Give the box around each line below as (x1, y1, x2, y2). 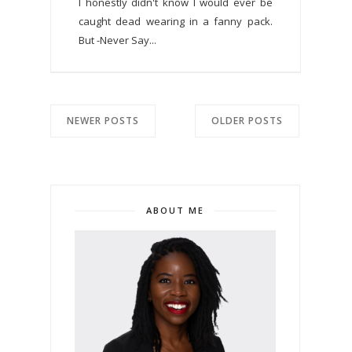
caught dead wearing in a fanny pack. (79, 13, 273, 28)
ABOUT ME (146, 203, 204, 216)
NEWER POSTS (67, 113, 139, 127)
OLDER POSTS (211, 113, 283, 127)
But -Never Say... (79, 32, 156, 47)
